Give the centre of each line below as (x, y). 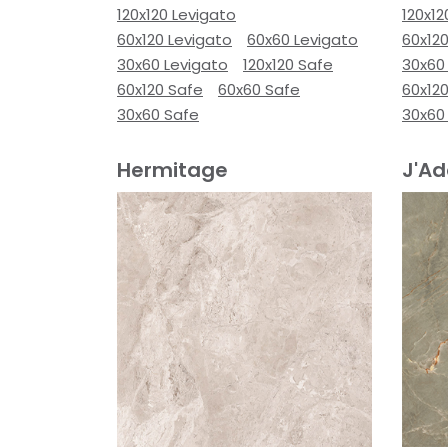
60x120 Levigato (174, 39)
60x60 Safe (259, 89)
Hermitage (172, 170)
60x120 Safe (160, 89)
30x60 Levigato (172, 64)
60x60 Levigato (302, 39)
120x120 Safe (288, 64)
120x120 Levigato (176, 14)
